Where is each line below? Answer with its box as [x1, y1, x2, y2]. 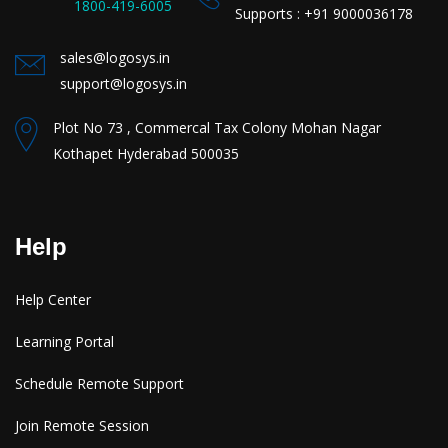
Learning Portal [15, 332, 114, 351]
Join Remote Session [15, 416, 149, 435]
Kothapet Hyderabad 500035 [53, 144, 239, 163]
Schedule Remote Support [15, 374, 184, 393]
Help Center [15, 290, 91, 309]
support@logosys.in [60, 74, 187, 93]
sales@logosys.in [60, 48, 170, 67]
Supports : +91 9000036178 [235, 4, 413, 23]
